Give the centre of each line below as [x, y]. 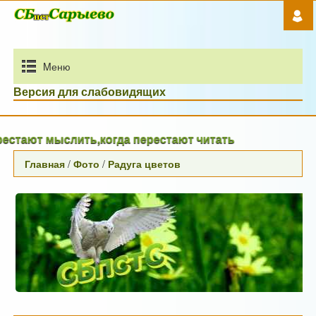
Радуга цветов [145, 164]
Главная [45, 164]
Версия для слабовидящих [90, 91]
